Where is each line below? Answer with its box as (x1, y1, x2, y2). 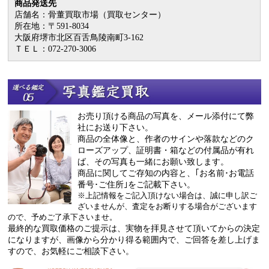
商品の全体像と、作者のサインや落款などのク (77, 134, 254, 144)
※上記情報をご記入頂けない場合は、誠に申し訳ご (77, 191, 257, 201)
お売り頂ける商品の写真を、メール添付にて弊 (77, 111, 254, 121)
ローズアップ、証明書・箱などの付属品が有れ (77, 145, 254, 156)
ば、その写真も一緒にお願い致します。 (77, 157, 229, 167)
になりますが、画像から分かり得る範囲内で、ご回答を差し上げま (8, 235, 261, 245)
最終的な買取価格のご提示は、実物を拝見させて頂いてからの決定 (8, 223, 261, 234)
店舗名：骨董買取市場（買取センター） (14, 10, 166, 20)
